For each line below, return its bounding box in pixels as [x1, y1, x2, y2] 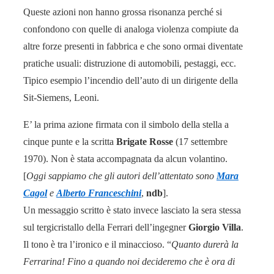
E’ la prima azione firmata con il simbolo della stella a [23, 119, 229, 130]
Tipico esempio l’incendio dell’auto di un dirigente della [23, 75, 238, 86]
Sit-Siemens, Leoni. [23, 92, 99, 103]
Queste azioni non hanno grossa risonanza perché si [23, 6, 222, 17]
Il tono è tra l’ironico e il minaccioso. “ [23, 239, 171, 250]
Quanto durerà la [171, 239, 239, 250]
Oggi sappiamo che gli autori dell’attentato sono [26, 170, 217, 181]
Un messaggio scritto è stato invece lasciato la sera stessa [23, 204, 241, 215]
